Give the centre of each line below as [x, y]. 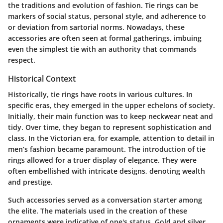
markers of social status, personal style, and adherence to [107, 16]
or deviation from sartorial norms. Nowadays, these [96, 27]
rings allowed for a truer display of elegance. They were [102, 160]
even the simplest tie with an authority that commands [102, 49]
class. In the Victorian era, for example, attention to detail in [111, 138]
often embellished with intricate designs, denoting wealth [107, 171]
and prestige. [30, 182]
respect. [22, 60]
